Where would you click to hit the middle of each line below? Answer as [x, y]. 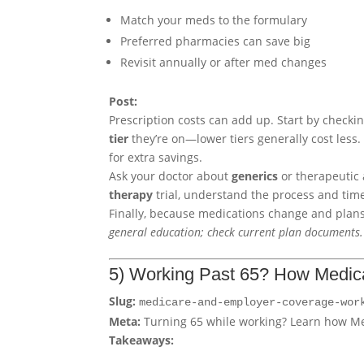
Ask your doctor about [171, 176]
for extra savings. [156, 158]
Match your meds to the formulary [214, 20]
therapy [131, 195]
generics [255, 176]
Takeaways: [142, 340]
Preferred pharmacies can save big [216, 41]
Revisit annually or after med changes [224, 63]
